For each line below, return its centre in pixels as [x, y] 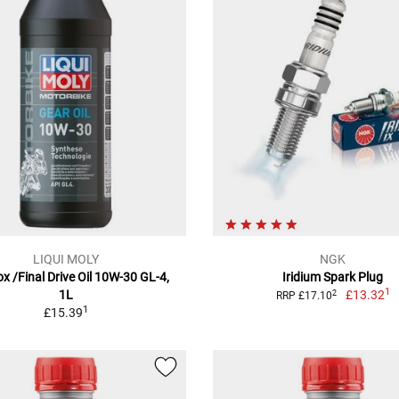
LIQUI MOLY [65, 260]
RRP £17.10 [305, 296]
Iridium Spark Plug [333, 277]
